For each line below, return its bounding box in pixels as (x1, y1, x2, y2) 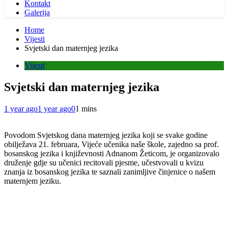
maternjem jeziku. (4, 176, 61, 185)
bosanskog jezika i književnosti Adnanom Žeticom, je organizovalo (4, 149, 219, 158)
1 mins (75, 104, 97, 113)
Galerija (24, 8, 50, 17)
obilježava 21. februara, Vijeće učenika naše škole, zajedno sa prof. (4, 139, 219, 149)
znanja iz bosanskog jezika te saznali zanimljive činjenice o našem (4, 167, 215, 176)
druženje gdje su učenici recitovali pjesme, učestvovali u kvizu (4, 158, 204, 167)
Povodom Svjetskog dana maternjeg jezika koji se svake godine (4, 130, 208, 139)
